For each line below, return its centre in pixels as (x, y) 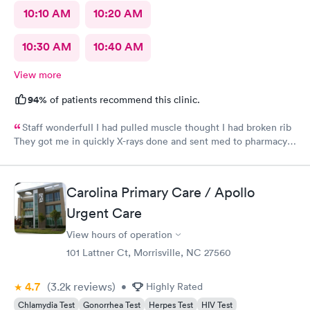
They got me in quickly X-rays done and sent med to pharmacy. (151, 141)
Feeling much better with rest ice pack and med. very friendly (154, 155)
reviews (91, 286)
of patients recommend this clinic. (124, 99)
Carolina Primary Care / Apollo (161, 192)
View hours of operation (119, 235)
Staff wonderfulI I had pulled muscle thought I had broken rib (157, 127)
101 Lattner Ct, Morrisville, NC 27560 (149, 253)
